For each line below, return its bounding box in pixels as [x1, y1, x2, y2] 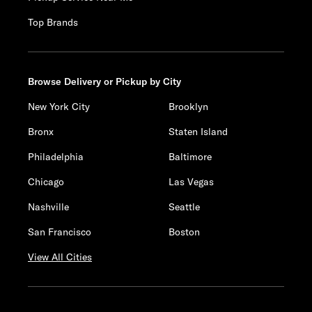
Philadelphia [28, 150, 84, 163]
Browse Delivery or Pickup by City [28, 75, 181, 88]
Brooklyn [169, 100, 209, 113]
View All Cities [28, 251, 92, 263]
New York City [28, 100, 90, 113]
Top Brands [28, 16, 78, 29]
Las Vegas [169, 175, 214, 188]
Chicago [28, 175, 64, 188]
